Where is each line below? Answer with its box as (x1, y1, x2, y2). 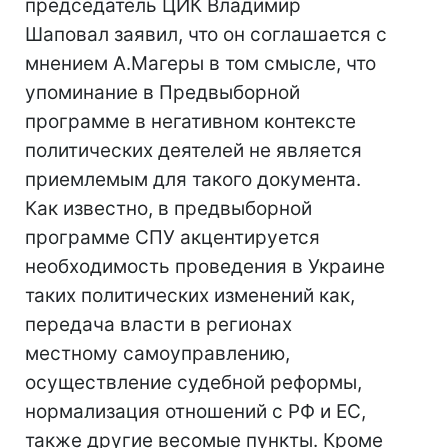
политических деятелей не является (25, 139, 362, 162)
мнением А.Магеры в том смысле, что (25, 52, 376, 75)
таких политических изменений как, (25, 284, 355, 307)
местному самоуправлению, (25, 342, 290, 365)
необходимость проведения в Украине (25, 255, 385, 278)
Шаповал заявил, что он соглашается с (25, 23, 387, 46)
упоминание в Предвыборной (25, 81, 300, 104)
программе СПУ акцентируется (25, 226, 320, 249)
